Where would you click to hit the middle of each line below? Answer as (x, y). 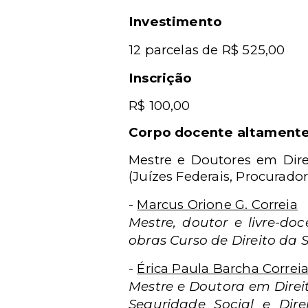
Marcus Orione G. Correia (217, 205)
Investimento (176, 22)
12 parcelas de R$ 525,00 (207, 50)
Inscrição (161, 78)
